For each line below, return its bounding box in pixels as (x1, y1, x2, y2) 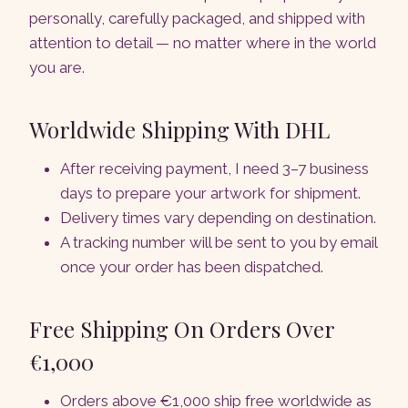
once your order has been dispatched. (60, 258, 323, 277)
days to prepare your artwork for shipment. (60, 184, 361, 203)
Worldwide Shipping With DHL (29, 115, 330, 145)
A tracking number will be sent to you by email (60, 233, 377, 252)
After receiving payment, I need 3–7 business (60, 159, 369, 178)
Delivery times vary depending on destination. (60, 209, 376, 228)
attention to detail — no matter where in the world (29, 34, 376, 53)
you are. (29, 58, 85, 77)
